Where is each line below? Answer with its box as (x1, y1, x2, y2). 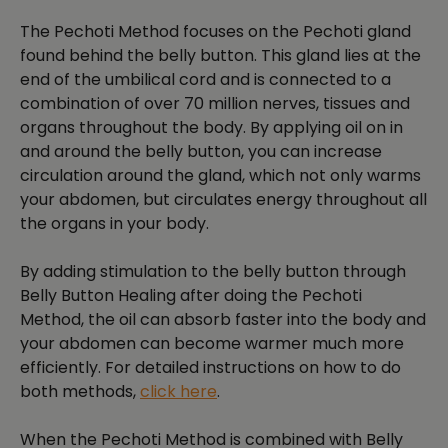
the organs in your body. (20, 212, 209, 236)
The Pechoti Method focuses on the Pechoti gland (20, 20, 411, 44)
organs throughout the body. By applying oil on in (20, 116, 403, 140)
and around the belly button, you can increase (20, 140, 382, 164)
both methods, (20, 380, 140, 404)
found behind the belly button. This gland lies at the (20, 44, 421, 68)
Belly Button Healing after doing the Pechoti (20, 284, 362, 308)
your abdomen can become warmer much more (20, 332, 404, 356)
